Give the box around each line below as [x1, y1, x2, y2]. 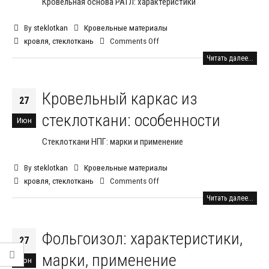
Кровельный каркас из [42, 88, 198, 109]
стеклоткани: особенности [42, 110, 220, 130]
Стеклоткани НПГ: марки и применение [42, 136, 183, 147]
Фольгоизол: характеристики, [42, 228, 243, 249]
